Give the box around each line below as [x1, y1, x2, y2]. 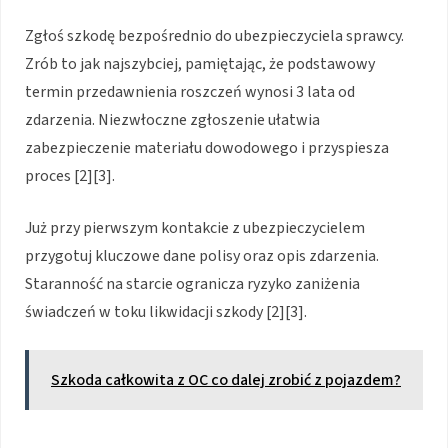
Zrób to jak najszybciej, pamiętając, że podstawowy [25, 53, 375, 76]
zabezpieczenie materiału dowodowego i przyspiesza [25, 137, 389, 160]
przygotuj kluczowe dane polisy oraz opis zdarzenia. [25, 245, 379, 268]
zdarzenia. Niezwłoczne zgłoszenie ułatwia [25, 109, 320, 132]
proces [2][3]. [25, 165, 115, 188]
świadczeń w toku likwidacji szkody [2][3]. [25, 301, 307, 324]
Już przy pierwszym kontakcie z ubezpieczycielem [25, 217, 365, 240]
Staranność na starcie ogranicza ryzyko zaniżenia [25, 273, 360, 296]
